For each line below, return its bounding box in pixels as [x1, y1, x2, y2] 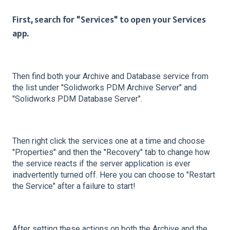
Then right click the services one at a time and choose [12, 136, 205, 146]
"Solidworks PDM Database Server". [12, 93, 142, 104]
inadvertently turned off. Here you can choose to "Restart [12, 170, 215, 180]
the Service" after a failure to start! [12, 181, 136, 191]
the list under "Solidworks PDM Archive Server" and [12, 82, 197, 92]
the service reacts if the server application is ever [12, 159, 190, 169]
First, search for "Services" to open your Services [12, 13, 206, 25]
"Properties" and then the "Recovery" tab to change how [12, 147, 210, 158]
